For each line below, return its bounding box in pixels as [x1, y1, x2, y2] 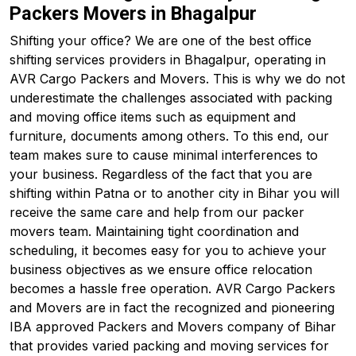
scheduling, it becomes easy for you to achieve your [10, 242, 327, 258]
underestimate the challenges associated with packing [10, 90, 332, 106]
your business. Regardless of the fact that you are [10, 166, 312, 182]
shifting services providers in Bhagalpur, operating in [10, 52, 326, 68]
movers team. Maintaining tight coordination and [10, 223, 299, 239]
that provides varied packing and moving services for [10, 338, 329, 354]
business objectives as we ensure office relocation [10, 261, 312, 277]
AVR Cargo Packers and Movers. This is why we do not [10, 71, 345, 87]
